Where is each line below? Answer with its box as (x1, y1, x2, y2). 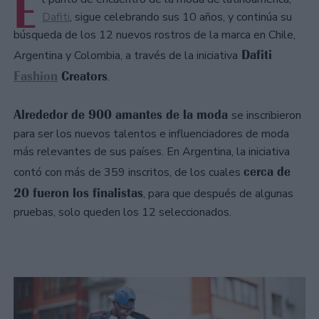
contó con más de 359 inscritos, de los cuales (14, 164, 244, 181)
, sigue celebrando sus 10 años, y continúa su (70, 9, 292, 26)
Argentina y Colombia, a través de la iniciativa (14, 48, 238, 64)
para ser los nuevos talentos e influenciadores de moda (14, 126, 289, 142)
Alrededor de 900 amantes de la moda (14, 107, 231, 123)
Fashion (14, 68, 58, 85)
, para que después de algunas (143, 186, 293, 202)
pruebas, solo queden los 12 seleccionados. (14, 204, 234, 221)
